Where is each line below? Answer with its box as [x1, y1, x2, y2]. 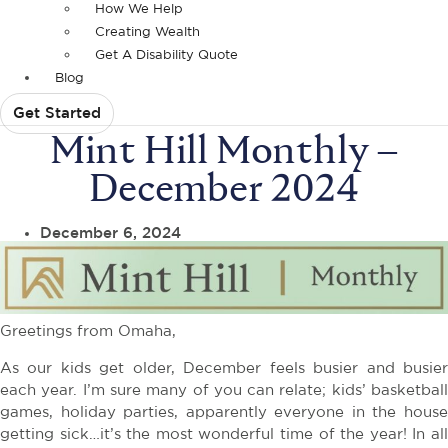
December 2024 [89, 171, 359, 211]
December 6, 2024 [40, 226, 181, 242]
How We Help [95, 3, 183, 17]
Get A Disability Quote [95, 49, 238, 63]
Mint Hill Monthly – [49, 133, 399, 173]
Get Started [13, 106, 101, 122]
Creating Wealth [95, 26, 200, 40]
